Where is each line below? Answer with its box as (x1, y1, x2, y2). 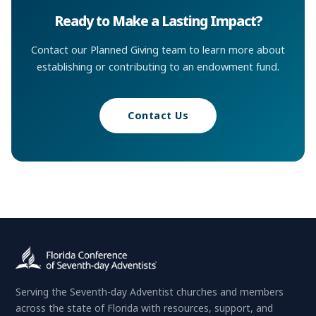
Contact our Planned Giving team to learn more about (31, 42, 285, 56)
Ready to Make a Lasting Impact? (54, 11, 262, 30)
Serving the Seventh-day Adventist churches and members (16, 285, 284, 299)
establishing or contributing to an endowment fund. (37, 59, 279, 73)
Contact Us (128, 109, 188, 123)
